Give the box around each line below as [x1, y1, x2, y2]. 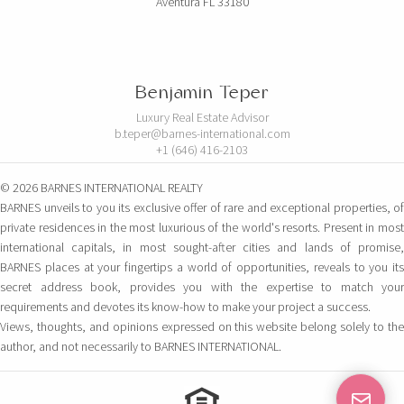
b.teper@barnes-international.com [114, 125, 290, 142]
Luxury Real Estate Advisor [135, 109, 269, 126]
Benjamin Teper [135, 81, 269, 105]
